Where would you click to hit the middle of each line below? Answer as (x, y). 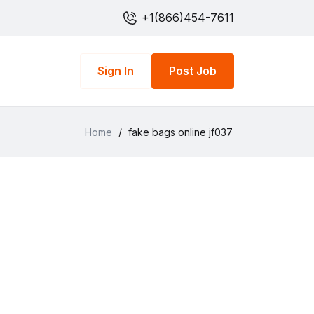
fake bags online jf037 (180, 132)
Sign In (116, 71)
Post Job (193, 71)
